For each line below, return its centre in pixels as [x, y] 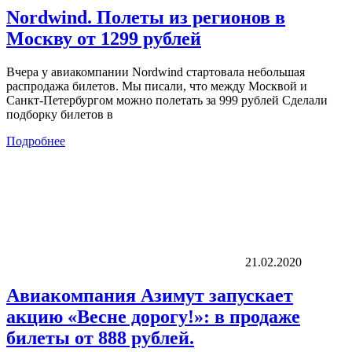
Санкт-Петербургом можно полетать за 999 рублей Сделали [167, 100]
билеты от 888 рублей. [100, 337]
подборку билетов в [60, 114]
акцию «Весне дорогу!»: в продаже [153, 316]
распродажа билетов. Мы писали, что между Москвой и [157, 86]
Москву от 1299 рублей [104, 38]
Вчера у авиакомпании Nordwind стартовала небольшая [156, 71]
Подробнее [36, 141]
